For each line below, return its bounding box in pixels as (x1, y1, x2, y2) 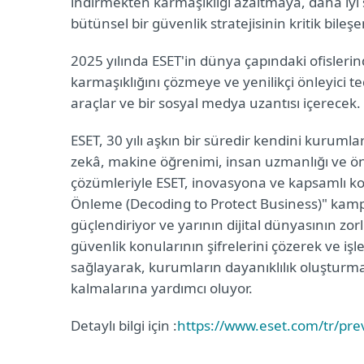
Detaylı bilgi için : (71, 316, 177, 335)
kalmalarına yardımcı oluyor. (71, 279, 253, 297)
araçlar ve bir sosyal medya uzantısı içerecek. (71, 93, 361, 112)
